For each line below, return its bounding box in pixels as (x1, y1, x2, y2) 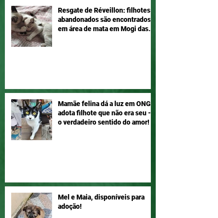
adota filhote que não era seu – (58, 109, 152, 117)
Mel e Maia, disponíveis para (58, 193, 145, 201)
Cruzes (58, 34, 79, 42)
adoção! (58, 202, 82, 211)
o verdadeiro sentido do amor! (58, 118, 149, 127)
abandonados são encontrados (58, 16, 151, 24)
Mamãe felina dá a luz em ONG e (58, 100, 156, 108)
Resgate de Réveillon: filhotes (58, 6, 150, 15)
